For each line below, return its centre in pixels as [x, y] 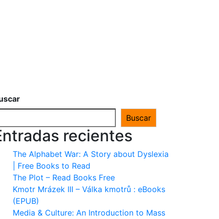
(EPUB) [26, 201]
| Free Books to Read [52, 166]
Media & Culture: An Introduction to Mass [89, 213]
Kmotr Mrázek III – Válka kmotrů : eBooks [89, 189]
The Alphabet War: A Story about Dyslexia [91, 154]
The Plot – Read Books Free [64, 177]
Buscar [139, 118]
